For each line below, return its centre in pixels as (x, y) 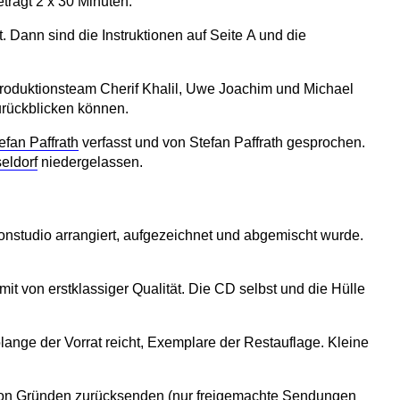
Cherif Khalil (139, 89)
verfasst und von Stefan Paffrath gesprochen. (222, 143)
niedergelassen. (90, 162)
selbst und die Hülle (300, 288)
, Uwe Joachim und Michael (266, 89)
